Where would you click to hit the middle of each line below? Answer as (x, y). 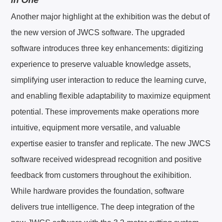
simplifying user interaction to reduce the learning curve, (109, 80)
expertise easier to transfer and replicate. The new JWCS (111, 143)
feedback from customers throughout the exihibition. (101, 175)
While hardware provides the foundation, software (98, 191)
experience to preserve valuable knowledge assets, (101, 64)
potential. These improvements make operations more (105, 111)
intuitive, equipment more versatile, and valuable (96, 127)
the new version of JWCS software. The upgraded (98, 32)
